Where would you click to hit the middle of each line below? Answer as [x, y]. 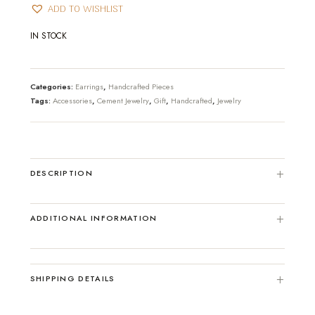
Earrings [89, 86]
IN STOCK [48, 36]
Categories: [52, 86]
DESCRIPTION [62, 173]
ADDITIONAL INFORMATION [94, 218]
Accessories [72, 100]
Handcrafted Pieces [141, 86]
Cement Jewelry [123, 100]
